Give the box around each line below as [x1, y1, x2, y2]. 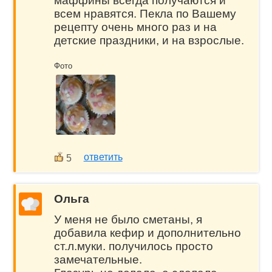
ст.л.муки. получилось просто [53, 240, 213, 253]
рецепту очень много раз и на [53, 21, 217, 34]
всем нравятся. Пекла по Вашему [53, 7, 236, 21]
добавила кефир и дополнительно [53, 226, 241, 240]
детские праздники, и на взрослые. [53, 34, 244, 47]
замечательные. [53, 253, 142, 267]
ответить [83, 151, 123, 162]
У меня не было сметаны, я [53, 213, 202, 226]
